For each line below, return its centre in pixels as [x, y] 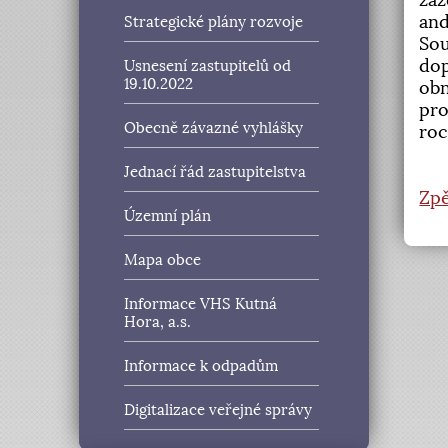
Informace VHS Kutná [201, 304]
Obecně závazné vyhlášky [214, 128]
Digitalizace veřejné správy [218, 410]
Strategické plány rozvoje [214, 22]
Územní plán [168, 216]
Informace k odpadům [201, 366]
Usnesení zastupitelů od [208, 66]
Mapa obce [163, 260]
